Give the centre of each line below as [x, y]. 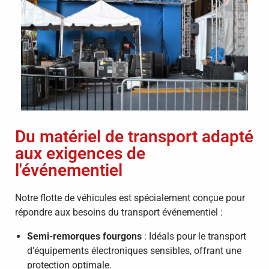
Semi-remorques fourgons [84, 236]
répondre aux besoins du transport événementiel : [119, 212]
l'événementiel [69, 170]
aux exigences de [80, 153]
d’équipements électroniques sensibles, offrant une [134, 250]
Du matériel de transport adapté [134, 136]
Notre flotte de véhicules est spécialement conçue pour [130, 198]
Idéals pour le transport [198, 236]
